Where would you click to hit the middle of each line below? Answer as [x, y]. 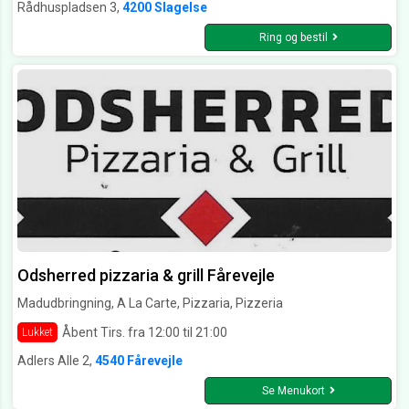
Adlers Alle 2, [56, 361]
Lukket [37, 333]
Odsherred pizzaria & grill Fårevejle [146, 276]
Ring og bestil [293, 38]
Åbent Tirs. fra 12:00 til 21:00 [145, 332]
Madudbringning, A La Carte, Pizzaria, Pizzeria [150, 304]
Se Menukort [293, 391]
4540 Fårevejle [139, 361]
